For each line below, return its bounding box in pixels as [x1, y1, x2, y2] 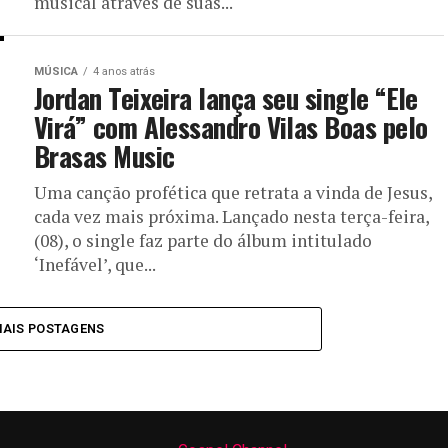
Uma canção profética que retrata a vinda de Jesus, [34, 181, 432, 204]
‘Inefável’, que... [34, 253, 156, 276]
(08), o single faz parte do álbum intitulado [34, 229, 372, 252]
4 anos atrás [93, 65, 155, 78]
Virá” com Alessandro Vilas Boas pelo [34, 107, 428, 147]
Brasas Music [34, 136, 175, 176]
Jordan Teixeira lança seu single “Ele [34, 78, 418, 118]
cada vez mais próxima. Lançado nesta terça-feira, [34, 205, 429, 228]
